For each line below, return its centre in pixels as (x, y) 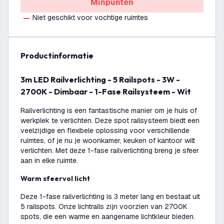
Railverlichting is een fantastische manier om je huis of (109, 110)
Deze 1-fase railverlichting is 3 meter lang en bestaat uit (110, 196)
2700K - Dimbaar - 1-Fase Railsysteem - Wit (106, 91)
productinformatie (59, 55)
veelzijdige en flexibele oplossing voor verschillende (105, 130)
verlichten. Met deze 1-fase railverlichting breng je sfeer (110, 150)
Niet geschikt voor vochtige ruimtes (90, 17)
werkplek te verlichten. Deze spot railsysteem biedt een (110, 120)
